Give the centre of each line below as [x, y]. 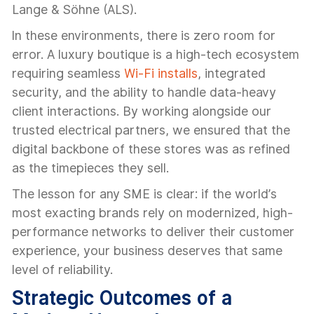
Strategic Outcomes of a [122, 298]
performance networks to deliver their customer [153, 232]
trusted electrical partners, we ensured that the [151, 130]
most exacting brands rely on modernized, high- [152, 213]
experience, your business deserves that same [147, 251]
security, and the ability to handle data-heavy [144, 92]
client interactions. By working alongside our [142, 111]
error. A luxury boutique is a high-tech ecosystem [156, 54]
